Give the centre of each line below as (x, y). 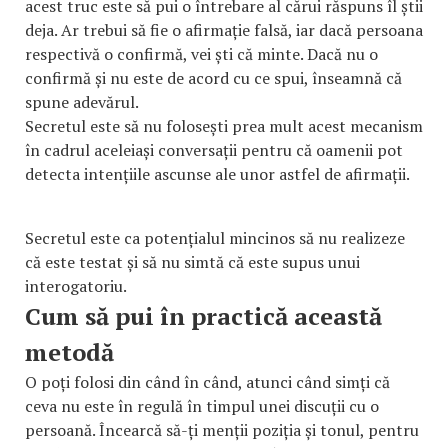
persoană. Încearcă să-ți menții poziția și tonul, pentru (222, 430)
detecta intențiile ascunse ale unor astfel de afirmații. (217, 174)
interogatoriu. (76, 286)
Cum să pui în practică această (203, 316)
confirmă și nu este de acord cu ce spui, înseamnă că (213, 78)
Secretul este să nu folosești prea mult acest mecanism (224, 126)
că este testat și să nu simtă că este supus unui (192, 262)
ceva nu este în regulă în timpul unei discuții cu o (202, 406)
